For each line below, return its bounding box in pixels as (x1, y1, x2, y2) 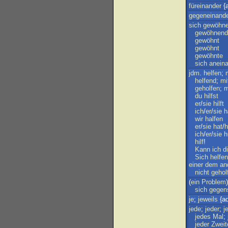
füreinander (189, 2, 221, 10)
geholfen (195, 84, 220, 92)
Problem (202, 178, 226, 186)
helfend (195, 77, 216, 84)
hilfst (204, 92, 218, 100)
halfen (205, 115, 223, 123)
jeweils (198, 195, 218, 203)
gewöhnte (195, 52, 223, 60)
